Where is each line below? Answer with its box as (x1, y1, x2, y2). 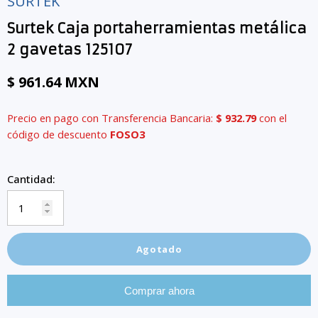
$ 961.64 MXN (7, 72, 99, 92)
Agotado (136, 243, 182, 256)
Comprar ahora (124, 285, 194, 297)
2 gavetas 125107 (7, 40, 132, 58)
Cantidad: (7, 172, 55, 186)
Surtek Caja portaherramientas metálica (7, 19, 307, 37)
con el (259, 111, 287, 125)
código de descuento (7, 127, 110, 141)
